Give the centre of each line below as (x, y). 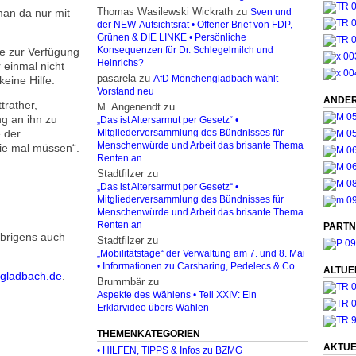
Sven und (271, 12)
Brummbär (121, 282)
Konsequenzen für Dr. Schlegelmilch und (185, 50)
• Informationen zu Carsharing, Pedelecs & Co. (197, 266)
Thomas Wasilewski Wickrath (165, 12)
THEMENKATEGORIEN (149, 333)
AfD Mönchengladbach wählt (216, 79)
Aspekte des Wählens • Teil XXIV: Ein (177, 295)
